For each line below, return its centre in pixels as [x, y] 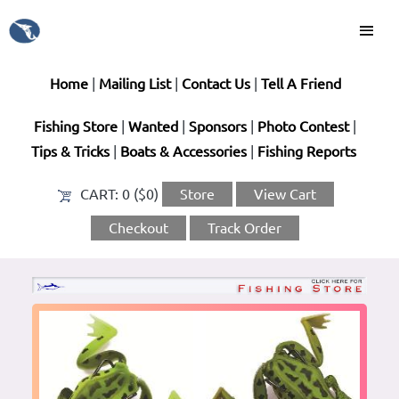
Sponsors [218, 126]
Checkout [138, 228]
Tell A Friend [301, 84]
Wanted [153, 126]
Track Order [244, 228]
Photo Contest [303, 126]
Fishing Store [76, 126]
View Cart [285, 194]
